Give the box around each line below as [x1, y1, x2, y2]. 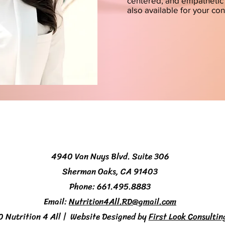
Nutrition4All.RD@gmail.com [69, 194, 176, 209]
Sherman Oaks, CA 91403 [62, 164, 158, 179]
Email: [44, 194, 69, 209]
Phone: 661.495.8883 [69, 179, 151, 194]
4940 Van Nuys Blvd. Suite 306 [51, 149, 169, 164]
